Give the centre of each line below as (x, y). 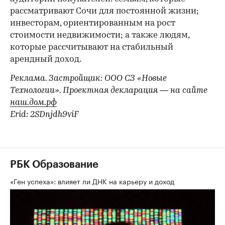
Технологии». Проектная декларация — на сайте (109, 91)
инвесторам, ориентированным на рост (93, 24)
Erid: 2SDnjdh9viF (44, 115)
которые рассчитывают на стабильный (92, 48)
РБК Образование (54, 165)
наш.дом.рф (33, 103)
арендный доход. (46, 60)
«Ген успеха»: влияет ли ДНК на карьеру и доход (93, 181)
